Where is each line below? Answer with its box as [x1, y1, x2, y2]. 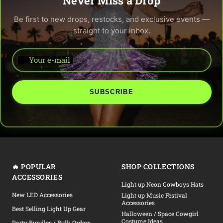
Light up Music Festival [121, 191, 187, 199]
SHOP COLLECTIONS [121, 162, 195, 171]
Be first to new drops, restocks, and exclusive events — [13, 14, 210, 24]
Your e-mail [28, 55, 70, 65]
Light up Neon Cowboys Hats [121, 180, 204, 188]
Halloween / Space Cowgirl [121, 210, 199, 218]
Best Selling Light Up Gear [12, 205, 86, 213]
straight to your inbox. [73, 25, 150, 35]
